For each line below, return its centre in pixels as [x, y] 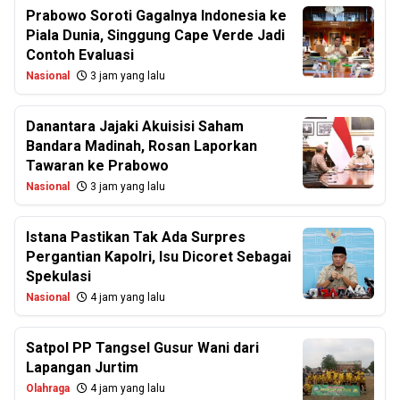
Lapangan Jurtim [82, 367]
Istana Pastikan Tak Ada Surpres [136, 237]
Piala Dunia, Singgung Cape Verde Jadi [155, 35]
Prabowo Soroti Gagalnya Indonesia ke [156, 16]
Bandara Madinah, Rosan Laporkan [142, 146]
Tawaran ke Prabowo [97, 166]
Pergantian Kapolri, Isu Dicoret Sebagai [158, 257]
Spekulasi [58, 276]
